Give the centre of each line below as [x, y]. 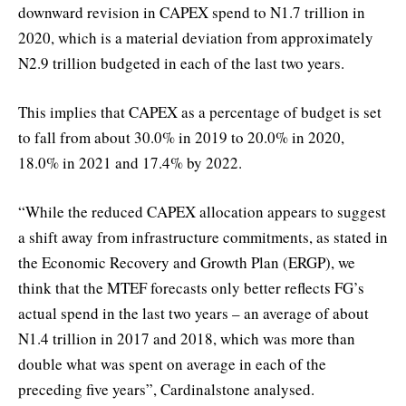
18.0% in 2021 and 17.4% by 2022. [130, 162]
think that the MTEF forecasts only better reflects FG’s [191, 287]
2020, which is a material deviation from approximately [196, 37]
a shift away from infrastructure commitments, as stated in [203, 237]
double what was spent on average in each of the [172, 363]
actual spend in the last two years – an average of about [193, 313]
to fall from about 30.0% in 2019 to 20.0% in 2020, [181, 137]
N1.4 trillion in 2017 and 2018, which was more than [187, 338]
